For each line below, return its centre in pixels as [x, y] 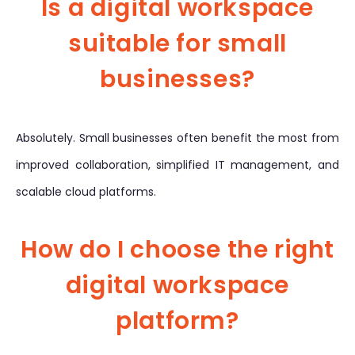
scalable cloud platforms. [86, 192]
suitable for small [177, 44]
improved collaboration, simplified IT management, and [177, 165]
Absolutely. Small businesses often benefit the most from [177, 138]
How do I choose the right [177, 250]
